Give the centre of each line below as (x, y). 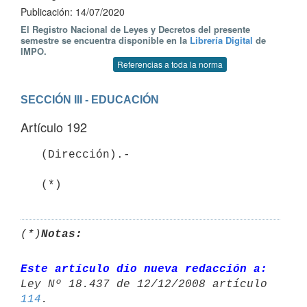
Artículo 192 (54, 127)
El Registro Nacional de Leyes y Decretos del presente (135, 29)
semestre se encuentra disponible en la (105, 40)
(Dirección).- (31, 155)
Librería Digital (221, 40)
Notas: (62, 234)
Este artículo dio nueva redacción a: (144, 269)
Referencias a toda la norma (170, 64)
